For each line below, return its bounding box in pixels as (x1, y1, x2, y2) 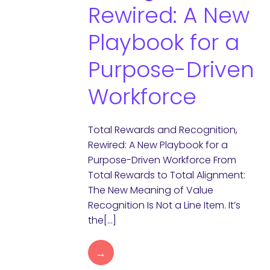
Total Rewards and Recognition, (87, 123, 237, 137)
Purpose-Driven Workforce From (87, 153, 236, 167)
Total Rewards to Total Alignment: (87, 168, 245, 182)
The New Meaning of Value (87, 183, 213, 197)
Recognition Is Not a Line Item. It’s (87, 198, 240, 212)
